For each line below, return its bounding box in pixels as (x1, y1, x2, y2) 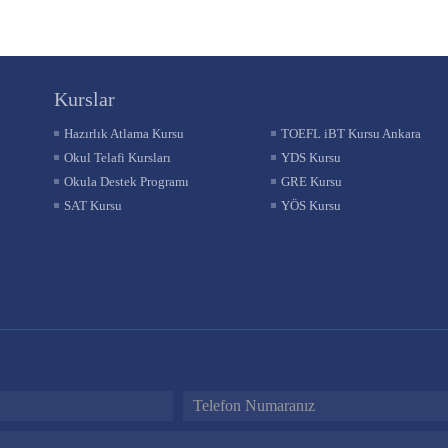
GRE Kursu (280, 173, 342, 189)
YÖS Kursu (280, 197, 341, 213)
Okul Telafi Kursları (63, 149, 171, 165)
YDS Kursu (280, 149, 341, 165)
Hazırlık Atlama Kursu (63, 125, 184, 141)
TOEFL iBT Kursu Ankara (280, 125, 421, 141)
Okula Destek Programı (63, 173, 189, 189)
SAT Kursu (63, 197, 122, 213)
